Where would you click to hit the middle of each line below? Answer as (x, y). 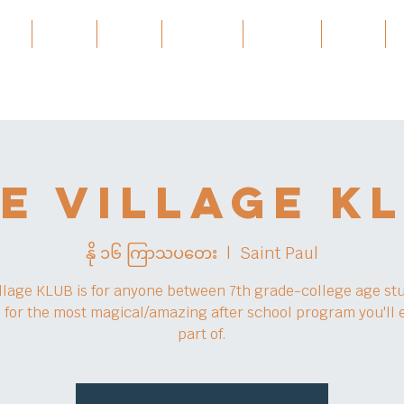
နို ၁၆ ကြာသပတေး (151, 252)
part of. (202, 334)
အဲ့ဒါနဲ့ (353, 33)
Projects (282, 33)
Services (202, 33)
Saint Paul (279, 252)
